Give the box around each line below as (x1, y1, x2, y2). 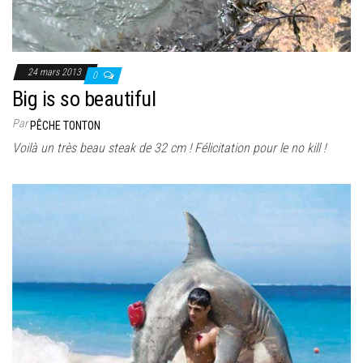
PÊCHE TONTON (30, 119, 100, 133)
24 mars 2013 (28, 66, 83, 79)
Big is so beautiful (12, 87, 156, 112)
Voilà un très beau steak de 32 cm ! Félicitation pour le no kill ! (12, 140, 326, 156)
